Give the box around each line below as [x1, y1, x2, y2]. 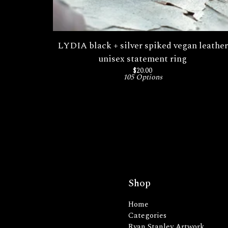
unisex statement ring [98, 52, 187, 66]
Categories [128, 210, 166, 221]
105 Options [123, 72, 162, 83]
